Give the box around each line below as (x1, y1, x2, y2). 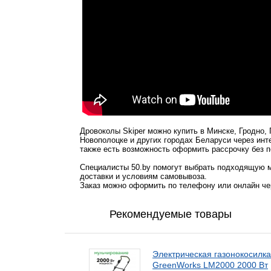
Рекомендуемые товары (109, 208, 232, 220)
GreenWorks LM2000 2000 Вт (152, 260, 268, 270)
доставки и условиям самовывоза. (80, 172, 207, 181)
